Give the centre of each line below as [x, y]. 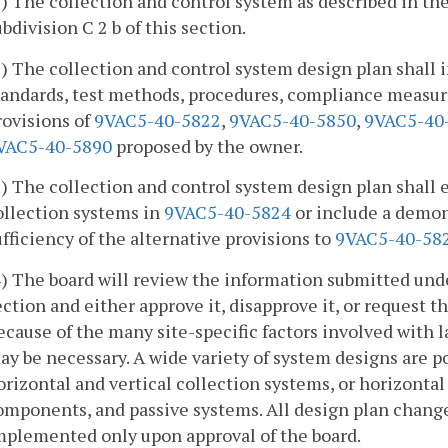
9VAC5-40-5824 [227, 212]
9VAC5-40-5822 [157, 119]
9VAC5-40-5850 [292, 119]
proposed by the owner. [207, 145]
